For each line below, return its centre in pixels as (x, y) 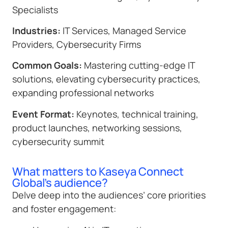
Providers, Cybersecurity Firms (77, 45)
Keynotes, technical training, (136, 114)
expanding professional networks (83, 93)
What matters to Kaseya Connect (98, 172)
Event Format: (43, 114)
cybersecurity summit (58, 141)
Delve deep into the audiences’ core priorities (109, 195)
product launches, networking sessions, (97, 127)
